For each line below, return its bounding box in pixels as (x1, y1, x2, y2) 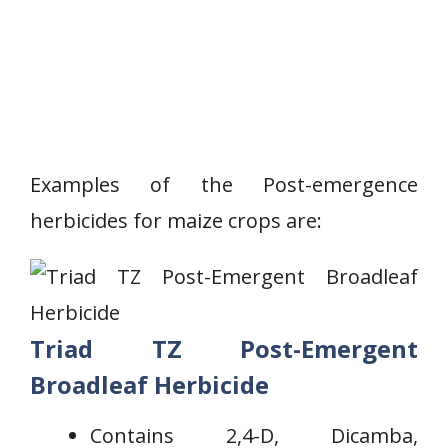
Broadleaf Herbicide (30, 368, 269, 401)
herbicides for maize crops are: (30, 207, 322, 234)
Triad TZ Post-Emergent (30, 332, 418, 365)
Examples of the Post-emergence (30, 171, 418, 198)
